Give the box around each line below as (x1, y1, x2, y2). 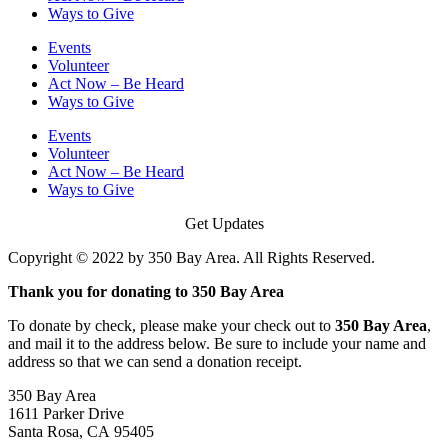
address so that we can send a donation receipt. (8, 352, 302, 370)
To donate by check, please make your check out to (8, 316, 335, 334)
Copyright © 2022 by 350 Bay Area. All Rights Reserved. (8, 248, 375, 266)
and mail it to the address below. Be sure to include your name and (8, 334, 426, 352)
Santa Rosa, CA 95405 (8, 422, 154, 440)
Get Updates (184, 214, 264, 232)
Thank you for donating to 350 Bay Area (8, 282, 284, 300)
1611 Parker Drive (8, 404, 124, 422)
